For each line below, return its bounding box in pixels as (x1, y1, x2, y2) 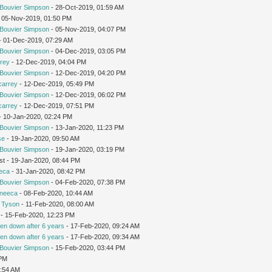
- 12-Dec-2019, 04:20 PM (49, 69, 126, 76)
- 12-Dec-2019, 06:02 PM (49, 90, 126, 98)
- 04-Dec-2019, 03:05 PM (49, 47, 126, 55)
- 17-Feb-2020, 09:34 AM (64, 233, 140, 240)
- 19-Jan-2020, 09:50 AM (5, 134, 80, 142)
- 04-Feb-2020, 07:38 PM (49, 178, 126, 186)
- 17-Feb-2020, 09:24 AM (64, 222, 140, 229)
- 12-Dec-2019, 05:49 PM (18, 80, 95, 87)
